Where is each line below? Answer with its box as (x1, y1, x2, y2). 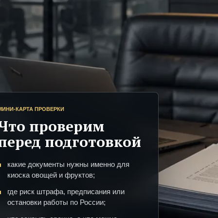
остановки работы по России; (7, 198, 106, 207)
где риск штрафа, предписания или (7, 187, 125, 196)
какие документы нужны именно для (7, 160, 129, 169)
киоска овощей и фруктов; (7, 171, 95, 180)
